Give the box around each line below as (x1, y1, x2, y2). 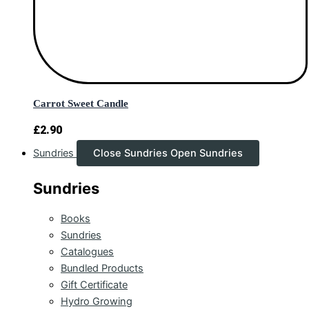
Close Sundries (93, 147, 168, 160)
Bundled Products (61, 262, 143, 275)
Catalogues (61, 246, 114, 259)
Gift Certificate (61, 279, 128, 292)
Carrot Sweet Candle (33, 98, 128, 110)
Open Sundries (170, 147, 243, 160)
